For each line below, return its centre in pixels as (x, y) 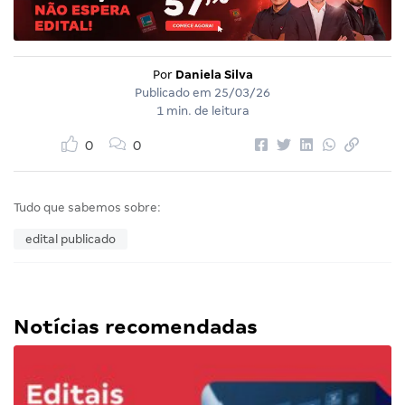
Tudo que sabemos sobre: (87, 208)
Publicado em (174, 93)
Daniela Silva (214, 75)
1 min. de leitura (202, 111)
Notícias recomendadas (136, 327)
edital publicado (71, 240)
